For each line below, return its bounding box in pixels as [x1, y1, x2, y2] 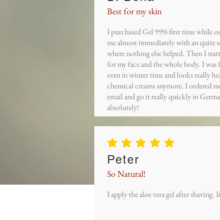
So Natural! [107, 167, 146, 179]
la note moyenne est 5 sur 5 [107, 141, 178, 150]
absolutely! [107, 102, 139, 112]
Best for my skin [107, 5, 162, 17]
